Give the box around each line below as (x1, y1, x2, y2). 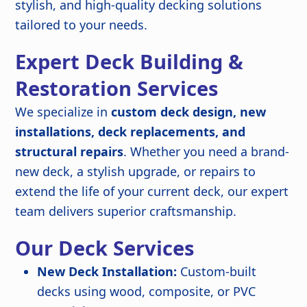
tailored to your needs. (15, 16, 148, 33)
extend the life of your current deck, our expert (15, 182, 289, 199)
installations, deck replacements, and (15, 123, 246, 140)
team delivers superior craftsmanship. (15, 202, 237, 219)
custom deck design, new (111, 103, 267, 120)
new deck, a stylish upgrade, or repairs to (15, 162, 256, 180)
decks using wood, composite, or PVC (37, 282, 256, 299)
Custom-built (177, 262, 257, 280)
